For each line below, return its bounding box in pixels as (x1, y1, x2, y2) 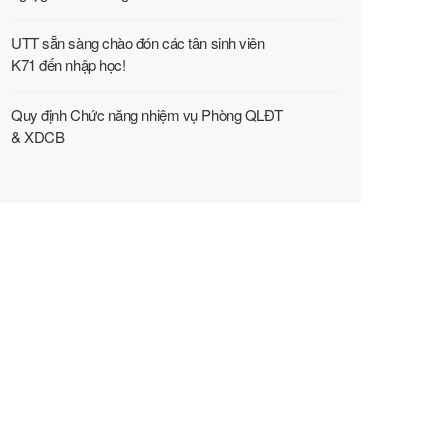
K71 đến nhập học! (11, 54, 126, 75)
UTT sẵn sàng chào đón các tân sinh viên (11, 32, 265, 53)
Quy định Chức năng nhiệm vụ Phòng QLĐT (11, 104, 283, 125)
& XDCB (11, 126, 65, 147)
